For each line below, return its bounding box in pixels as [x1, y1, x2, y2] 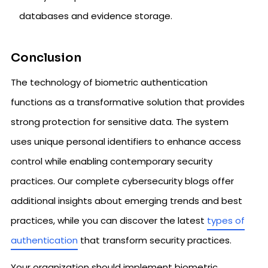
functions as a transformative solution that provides [11, 96, 245, 109]
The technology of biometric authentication [11, 76, 208, 89]
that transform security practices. [78, 234, 232, 247]
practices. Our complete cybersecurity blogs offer [11, 175, 234, 188]
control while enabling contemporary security [11, 155, 212, 168]
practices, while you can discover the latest [11, 214, 207, 227]
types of [207, 214, 245, 227]
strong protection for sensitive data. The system [11, 115, 229, 129]
